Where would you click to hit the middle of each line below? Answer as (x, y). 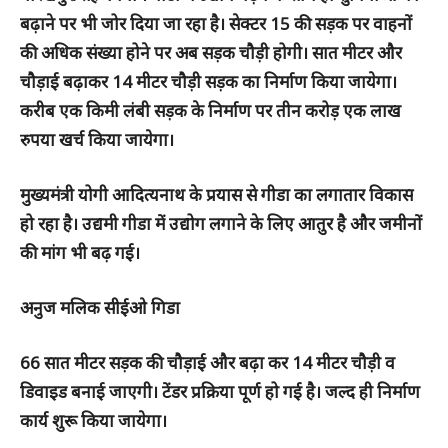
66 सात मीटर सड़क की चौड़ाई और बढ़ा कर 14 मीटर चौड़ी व (207, 362)
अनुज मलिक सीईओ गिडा (102, 307)
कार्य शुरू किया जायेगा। (93, 420)
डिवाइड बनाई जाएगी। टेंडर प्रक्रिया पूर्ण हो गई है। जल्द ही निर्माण (220, 391)
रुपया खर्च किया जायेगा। (97, 139)
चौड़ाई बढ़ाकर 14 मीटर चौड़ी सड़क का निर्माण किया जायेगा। (208, 81)
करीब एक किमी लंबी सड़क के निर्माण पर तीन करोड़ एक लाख (210, 110)
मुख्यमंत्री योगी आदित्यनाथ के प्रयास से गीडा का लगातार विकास (216, 194)
